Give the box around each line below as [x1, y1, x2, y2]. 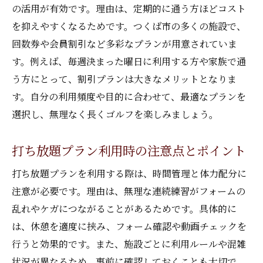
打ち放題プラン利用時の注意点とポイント [12, 141, 246, 159]
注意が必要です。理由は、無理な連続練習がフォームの [12, 184, 245, 198]
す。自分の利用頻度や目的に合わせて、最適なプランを [12, 90, 246, 103]
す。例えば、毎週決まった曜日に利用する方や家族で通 [12, 55, 246, 68]
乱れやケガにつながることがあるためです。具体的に [12, 202, 237, 215]
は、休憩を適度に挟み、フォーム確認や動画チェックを [12, 220, 247, 233]
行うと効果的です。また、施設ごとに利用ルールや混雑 [12, 237, 246, 251]
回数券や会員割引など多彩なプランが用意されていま [12, 37, 237, 50]
